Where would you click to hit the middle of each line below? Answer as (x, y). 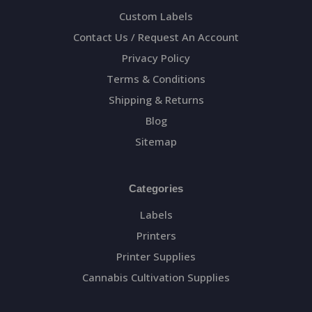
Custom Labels (156, 16)
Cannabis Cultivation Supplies (156, 277)
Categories (156, 188)
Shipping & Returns (156, 99)
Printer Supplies (156, 256)
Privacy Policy (156, 57)
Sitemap (156, 141)
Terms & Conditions (156, 78)
